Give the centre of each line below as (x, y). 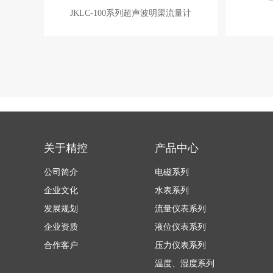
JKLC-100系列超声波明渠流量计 (131, 13)
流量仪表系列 (180, 209)
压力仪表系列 (180, 245)
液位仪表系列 (180, 227)
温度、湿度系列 (185, 264)
